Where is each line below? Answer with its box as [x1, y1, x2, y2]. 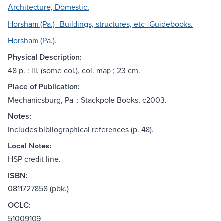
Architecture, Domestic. [8, 1, 89, 13]
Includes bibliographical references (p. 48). [8, 124, 154, 135]
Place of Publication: [8, 81, 80, 93]
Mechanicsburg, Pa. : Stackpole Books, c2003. [8, 94, 167, 106]
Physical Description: [8, 51, 82, 63]
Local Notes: [8, 140, 52, 152]
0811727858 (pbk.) [8, 183, 69, 194]
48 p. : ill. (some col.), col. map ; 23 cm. [8, 65, 140, 76]
